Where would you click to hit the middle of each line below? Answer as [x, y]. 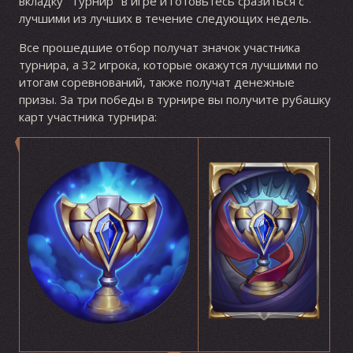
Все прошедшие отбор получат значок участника [159, 48]
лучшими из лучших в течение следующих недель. [165, 19]
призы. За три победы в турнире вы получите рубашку [175, 100]
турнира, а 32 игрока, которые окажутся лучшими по [168, 65]
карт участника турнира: [87, 117]
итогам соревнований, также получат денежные [156, 82]
